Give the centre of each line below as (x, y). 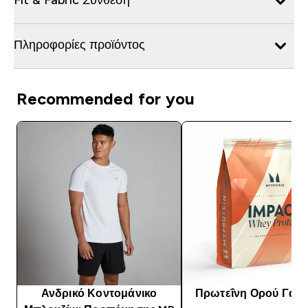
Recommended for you (106, 98)
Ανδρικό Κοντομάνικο (99, 293)
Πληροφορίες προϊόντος (79, 44)
